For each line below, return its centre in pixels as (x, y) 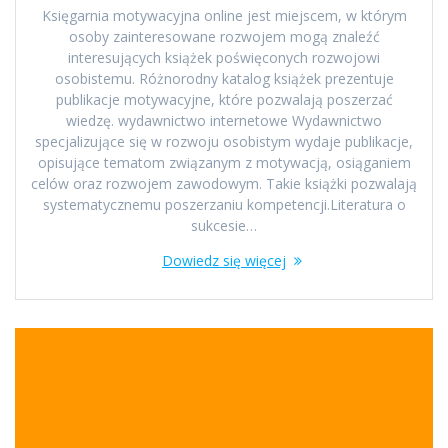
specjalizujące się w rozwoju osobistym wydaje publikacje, (224, 142)
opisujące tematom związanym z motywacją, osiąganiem (224, 163)
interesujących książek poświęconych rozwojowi (224, 58)
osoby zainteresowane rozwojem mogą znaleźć (224, 37)
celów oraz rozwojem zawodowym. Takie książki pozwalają (224, 184)
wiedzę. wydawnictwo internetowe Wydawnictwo (224, 121)
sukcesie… (224, 226)
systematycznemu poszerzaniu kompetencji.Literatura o (224, 205)
